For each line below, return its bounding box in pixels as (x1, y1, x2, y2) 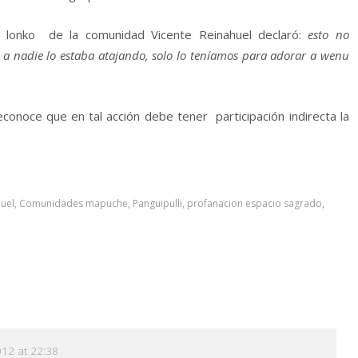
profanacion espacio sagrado (187, 196, 322, 210)
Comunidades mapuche (19, 196, 128, 210)
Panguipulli (133, 196, 182, 210)
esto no (308, 26, 349, 42)
